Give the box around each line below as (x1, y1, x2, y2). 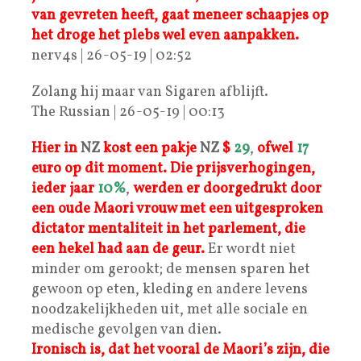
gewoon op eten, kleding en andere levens (31, 279, 308, 300)
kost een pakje (103, 138, 197, 159)
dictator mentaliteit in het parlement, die (31, 218, 305, 239)
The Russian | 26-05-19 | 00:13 (31, 102, 225, 122)
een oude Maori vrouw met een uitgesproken (31, 198, 323, 219)
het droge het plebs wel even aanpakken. (31, 25, 299, 46)
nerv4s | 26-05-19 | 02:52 (31, 45, 192, 66)
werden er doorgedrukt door (133, 178, 322, 199)
